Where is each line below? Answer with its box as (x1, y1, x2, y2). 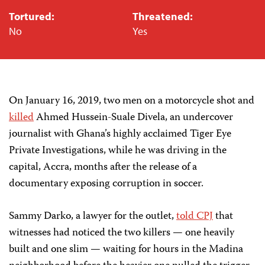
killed (9, 109, 34, 127)
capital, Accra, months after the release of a (9, 159, 197, 177)
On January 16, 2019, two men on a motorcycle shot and (9, 92, 254, 111)
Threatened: (132, 9, 193, 24)
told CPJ (176, 208, 213, 226)
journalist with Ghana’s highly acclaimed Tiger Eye (9, 125, 231, 144)
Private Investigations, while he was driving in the (9, 142, 227, 160)
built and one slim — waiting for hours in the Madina (9, 241, 243, 259)
